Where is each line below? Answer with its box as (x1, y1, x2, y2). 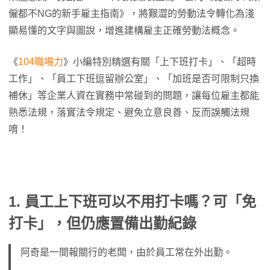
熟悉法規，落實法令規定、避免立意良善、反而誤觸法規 (8, 107, 250, 118)
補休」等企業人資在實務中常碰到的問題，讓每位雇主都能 (8, 90, 259, 101)
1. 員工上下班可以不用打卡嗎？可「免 (8, 193, 256, 210)
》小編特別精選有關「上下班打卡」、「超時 (63, 57, 256, 67)
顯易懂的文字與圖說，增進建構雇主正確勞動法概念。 (8, 25, 240, 36)
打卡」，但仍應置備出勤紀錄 (8, 215, 196, 231)
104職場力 (18, 57, 63, 67)
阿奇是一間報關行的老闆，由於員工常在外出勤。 (20, 247, 233, 257)
